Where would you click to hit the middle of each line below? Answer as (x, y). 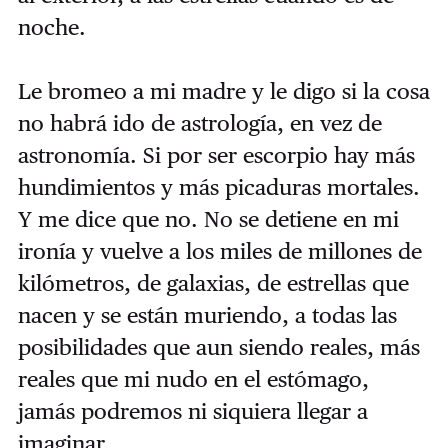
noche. (51, 26)
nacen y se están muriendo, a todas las (207, 314)
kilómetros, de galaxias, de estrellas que (213, 282)
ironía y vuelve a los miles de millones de (219, 250)
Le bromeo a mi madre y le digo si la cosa (223, 90)
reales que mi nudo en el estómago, (193, 378)
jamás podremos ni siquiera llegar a (192, 410)
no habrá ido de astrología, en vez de (199, 122)
